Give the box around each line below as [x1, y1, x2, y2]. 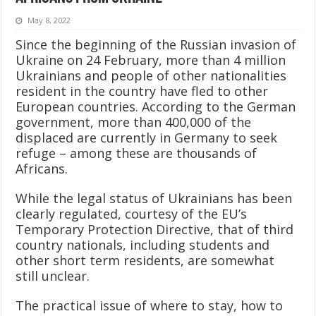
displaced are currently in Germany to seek [16, 128, 278, 146]
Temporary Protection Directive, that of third [16, 220, 294, 238]
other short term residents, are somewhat [16, 251, 275, 269]
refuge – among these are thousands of [16, 144, 257, 162]
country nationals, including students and [16, 236, 270, 253]
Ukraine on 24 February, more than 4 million [16, 51, 286, 68]
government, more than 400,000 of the [16, 113, 252, 130]
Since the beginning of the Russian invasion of [16, 35, 297, 53]
